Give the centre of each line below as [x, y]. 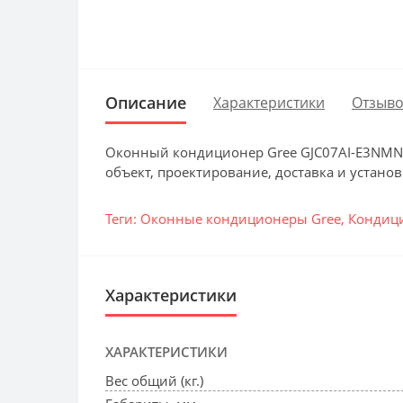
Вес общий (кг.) [154, 380]
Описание [146, 102]
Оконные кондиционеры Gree [241, 218]
